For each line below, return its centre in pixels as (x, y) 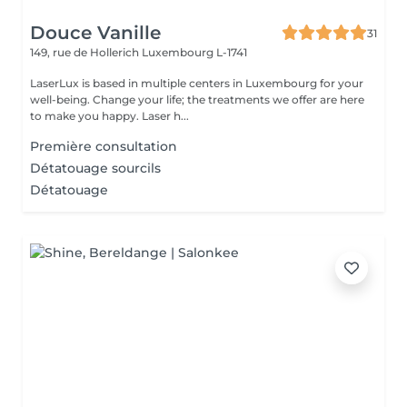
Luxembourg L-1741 (194, 52)
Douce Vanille (95, 33)
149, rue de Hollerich (86, 52)
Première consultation (104, 146)
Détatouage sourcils (95, 168)
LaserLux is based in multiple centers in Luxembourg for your (197, 83)
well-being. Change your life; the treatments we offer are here (197, 99)
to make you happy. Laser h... (109, 116)
